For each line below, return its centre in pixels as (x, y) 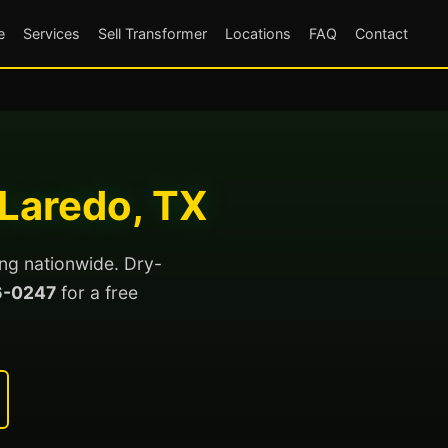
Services (51, 33)
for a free (97, 292)
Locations (258, 33)
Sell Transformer (152, 33)
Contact (381, 33)
